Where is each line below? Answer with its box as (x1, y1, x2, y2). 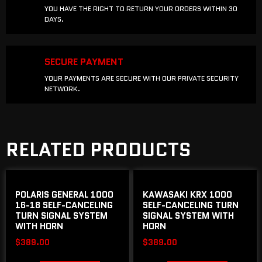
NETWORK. (44, 83, 80, 94)
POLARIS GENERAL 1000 (15, 188, 113, 201)
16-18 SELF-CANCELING (15, 199, 113, 212)
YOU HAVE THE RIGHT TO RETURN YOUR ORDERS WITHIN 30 (44, 3, 237, 13)
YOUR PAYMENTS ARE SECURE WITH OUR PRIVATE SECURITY (44, 73, 239, 83)
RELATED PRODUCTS (6, 136, 191, 163)
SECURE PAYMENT (44, 54, 123, 68)
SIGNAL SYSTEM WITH (143, 209, 235, 222)
